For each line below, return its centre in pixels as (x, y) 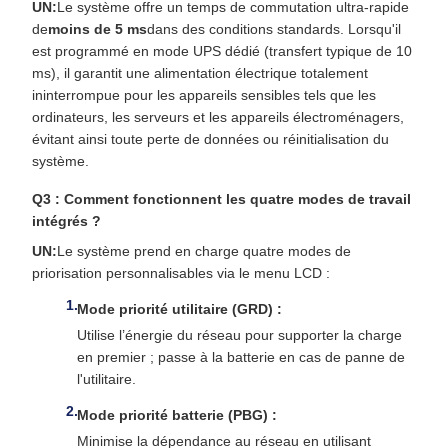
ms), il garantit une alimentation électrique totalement (200, 73)
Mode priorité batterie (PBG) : (177, 415)
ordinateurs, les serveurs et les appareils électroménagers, (218, 117)
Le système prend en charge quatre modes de (204, 251)
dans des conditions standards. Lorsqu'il (274, 29)
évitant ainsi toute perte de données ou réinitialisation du (210, 139)
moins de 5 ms (97, 29)
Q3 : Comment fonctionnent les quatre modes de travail (221, 199)
